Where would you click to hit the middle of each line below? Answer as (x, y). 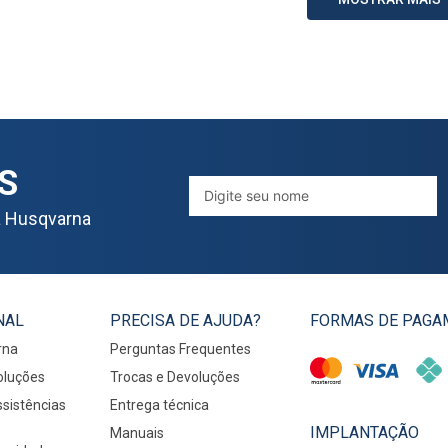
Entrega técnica (159, 405)
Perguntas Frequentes (180, 349)
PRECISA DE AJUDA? (185, 320)
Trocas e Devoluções (174, 377)
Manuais (136, 433)
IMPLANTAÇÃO (365, 432)
